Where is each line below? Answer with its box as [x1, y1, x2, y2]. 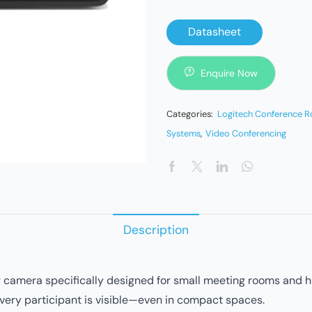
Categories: [166, 107, 215, 120]
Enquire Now [201, 66, 258, 79]
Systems [166, 127, 201, 139]
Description [123, 221, 189, 237]
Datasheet [187, 24, 241, 40]
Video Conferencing [205, 127, 286, 139]
